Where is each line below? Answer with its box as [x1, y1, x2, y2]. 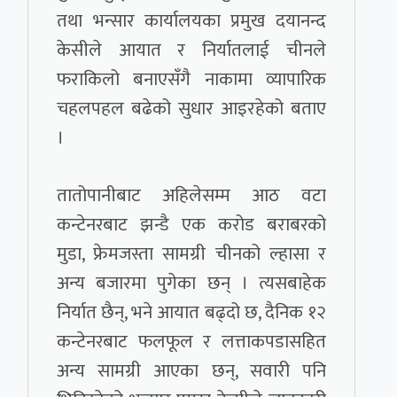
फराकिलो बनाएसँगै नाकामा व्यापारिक [57, 64, 326, 96]
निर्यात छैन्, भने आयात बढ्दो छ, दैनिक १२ [57, 297, 326, 329]
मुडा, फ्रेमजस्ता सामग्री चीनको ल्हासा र [57, 238, 326, 270]
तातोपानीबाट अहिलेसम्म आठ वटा [57, 180, 326, 212]
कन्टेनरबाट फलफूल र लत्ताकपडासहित [57, 326, 326, 358]
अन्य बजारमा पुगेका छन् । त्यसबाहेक [57, 268, 326, 300]
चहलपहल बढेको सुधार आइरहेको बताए [57, 93, 326, 125]
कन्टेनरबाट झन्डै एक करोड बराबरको [57, 209, 326, 241]
